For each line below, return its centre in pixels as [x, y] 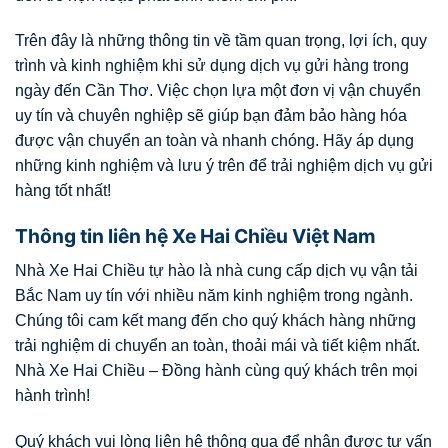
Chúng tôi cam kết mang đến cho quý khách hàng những [215, 320]
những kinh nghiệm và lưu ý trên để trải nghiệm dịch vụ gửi [224, 166]
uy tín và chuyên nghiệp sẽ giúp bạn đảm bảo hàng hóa [211, 116]
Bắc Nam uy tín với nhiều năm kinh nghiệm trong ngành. [214, 295]
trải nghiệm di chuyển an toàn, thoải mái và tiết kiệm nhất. [217, 345]
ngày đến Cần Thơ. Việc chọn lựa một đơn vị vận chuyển [218, 91]
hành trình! [54, 395]
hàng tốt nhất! [63, 191]
